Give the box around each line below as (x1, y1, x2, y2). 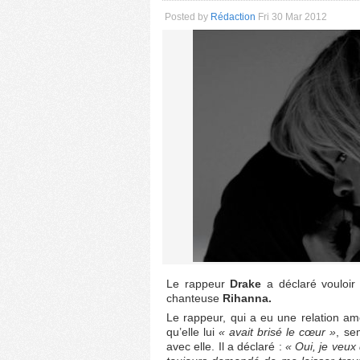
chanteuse (166, 292, 223, 305)
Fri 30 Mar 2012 (258, 11, 327, 22)
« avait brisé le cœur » (219, 325, 337, 338)
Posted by (165, 11, 211, 22)
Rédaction (211, 11, 256, 22)
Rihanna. (223, 292, 272, 305)
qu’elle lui (166, 325, 219, 338)
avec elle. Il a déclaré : (166, 340, 282, 353)
